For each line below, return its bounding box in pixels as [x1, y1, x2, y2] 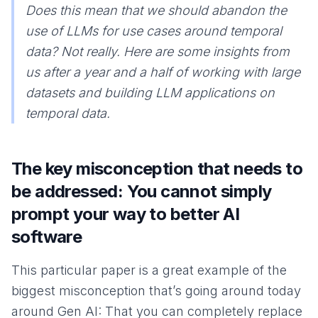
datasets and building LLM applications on [26, 84, 275, 100]
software [11, 226, 82, 247]
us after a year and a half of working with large [26, 64, 300, 79]
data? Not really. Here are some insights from [26, 43, 290, 59]
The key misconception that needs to [11, 158, 302, 179]
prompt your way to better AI [11, 203, 240, 224]
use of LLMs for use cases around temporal [26, 23, 282, 38]
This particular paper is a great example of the [11, 262, 287, 278]
